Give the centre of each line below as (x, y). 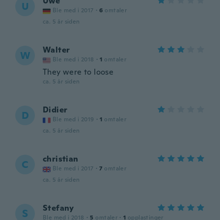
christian (61, 159)
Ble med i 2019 (73, 119)
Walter (56, 50)
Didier (55, 110)
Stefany (58, 208)
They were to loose (78, 72)
